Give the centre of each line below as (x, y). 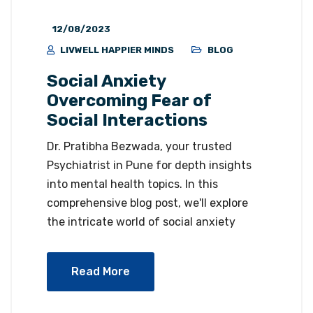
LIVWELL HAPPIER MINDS (117, 50)
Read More (101, 271)
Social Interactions (127, 120)
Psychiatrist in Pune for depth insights (149, 165)
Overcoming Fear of (129, 100)
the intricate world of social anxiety (141, 221)
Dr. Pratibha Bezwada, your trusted (139, 146)
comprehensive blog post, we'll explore (147, 203)
